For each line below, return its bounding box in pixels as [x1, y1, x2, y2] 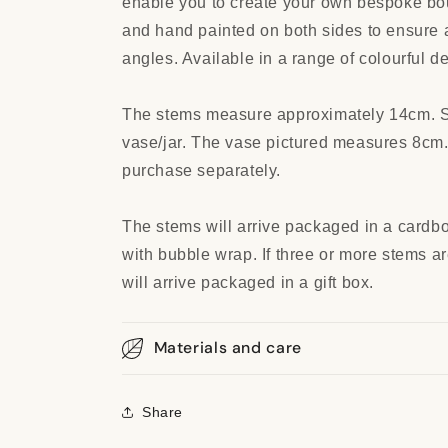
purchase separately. [122, 162, 282, 179]
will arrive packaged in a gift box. [122, 274, 375, 291]
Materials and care [153, 337, 302, 358]
